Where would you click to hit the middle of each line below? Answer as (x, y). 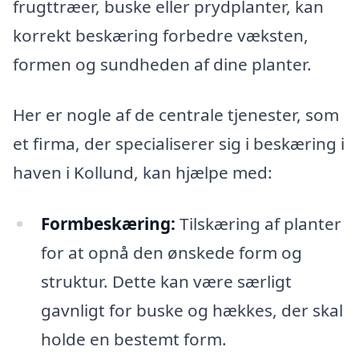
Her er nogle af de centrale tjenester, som (176, 115)
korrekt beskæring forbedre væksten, (161, 35)
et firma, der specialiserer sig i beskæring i (179, 144)
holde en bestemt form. (133, 339)
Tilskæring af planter (258, 224)
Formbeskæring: (108, 224)
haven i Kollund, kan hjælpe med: (143, 173)
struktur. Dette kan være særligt (166, 282)
